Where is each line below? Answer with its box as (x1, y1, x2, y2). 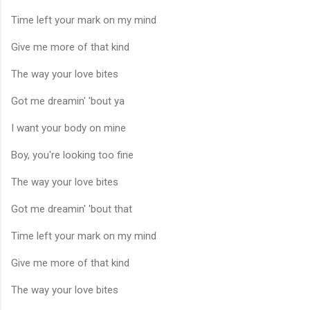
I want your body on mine (11, 121, 126, 134)
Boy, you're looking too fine (11, 148, 134, 161)
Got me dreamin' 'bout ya (11, 94, 125, 107)
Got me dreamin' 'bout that (11, 202, 132, 215)
